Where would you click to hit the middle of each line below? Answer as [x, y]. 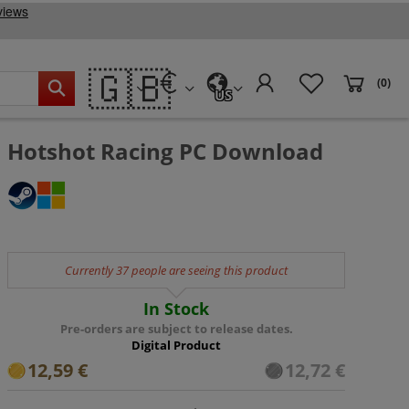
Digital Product [176, 345]
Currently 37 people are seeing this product [176, 270]
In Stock [176, 309]
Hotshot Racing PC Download [165, 151]
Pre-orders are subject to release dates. [176, 329]
